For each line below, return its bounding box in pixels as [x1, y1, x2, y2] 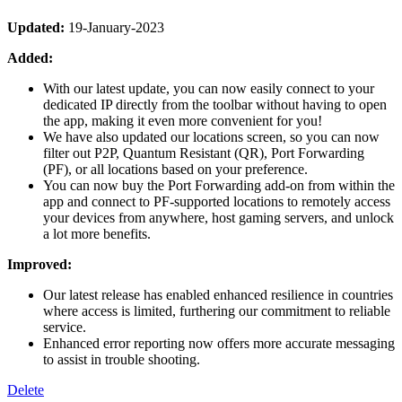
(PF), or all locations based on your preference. [43, 162, 308, 178]
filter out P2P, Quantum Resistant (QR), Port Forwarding [43, 145, 364, 162]
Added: [7, 50, 53, 66]
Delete [7, 382, 44, 398]
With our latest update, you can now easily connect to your [43, 81, 374, 97]
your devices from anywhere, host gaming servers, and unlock [43, 210, 394, 226]
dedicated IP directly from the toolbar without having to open [43, 97, 387, 113]
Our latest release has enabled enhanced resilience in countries [43, 287, 393, 303]
